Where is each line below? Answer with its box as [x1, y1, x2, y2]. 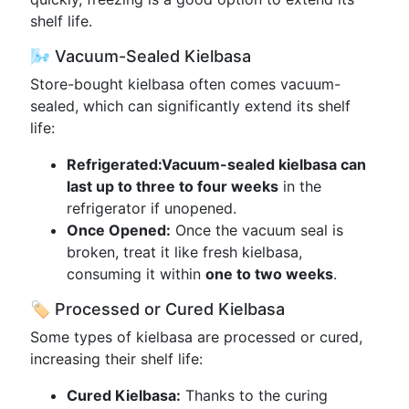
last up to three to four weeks [67, 177, 278, 195]
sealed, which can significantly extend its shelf [30, 97, 351, 115]
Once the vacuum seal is [171, 221, 343, 239]
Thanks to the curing [181, 386, 328, 404]
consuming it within [67, 265, 205, 283]
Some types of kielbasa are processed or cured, [30, 328, 362, 346]
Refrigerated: [67, 155, 162, 173]
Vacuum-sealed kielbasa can [162, 155, 366, 173]
